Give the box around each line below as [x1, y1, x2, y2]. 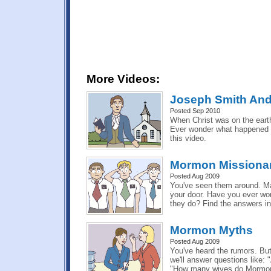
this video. [169, 134, 206, 143]
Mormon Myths [169, 224, 253, 237]
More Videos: [86, 73, 160, 85]
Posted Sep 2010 [169, 107, 220, 114]
